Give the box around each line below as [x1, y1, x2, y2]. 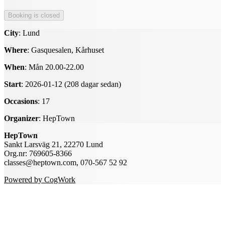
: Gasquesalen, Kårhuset [27, 45, 104, 54]
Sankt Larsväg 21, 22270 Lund [4, 140, 103, 149]
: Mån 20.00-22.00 [25, 62, 84, 71]
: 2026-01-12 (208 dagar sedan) [21, 79, 121, 88]
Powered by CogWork [4, 175, 75, 184]
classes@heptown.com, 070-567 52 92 [4, 158, 127, 167]
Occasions [4, 96, 38, 105]
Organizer [4, 114, 39, 123]
